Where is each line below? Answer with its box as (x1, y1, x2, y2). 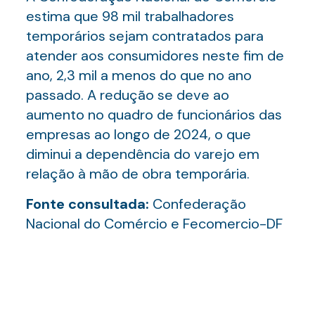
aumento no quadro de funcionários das (25, 105, 282, 124)
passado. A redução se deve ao (25, 86, 229, 104)
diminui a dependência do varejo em (25, 145, 259, 163)
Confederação (152, 195, 246, 213)
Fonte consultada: (25, 195, 153, 213)
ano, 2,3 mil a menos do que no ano (25, 66, 252, 84)
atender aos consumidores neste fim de (25, 46, 284, 65)
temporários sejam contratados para (25, 27, 264, 45)
